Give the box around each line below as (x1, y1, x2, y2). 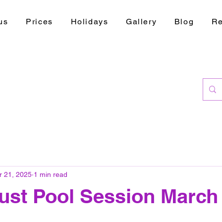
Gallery (125, 17, 157, 26)
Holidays (70, 17, 109, 26)
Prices (26, 17, 53, 26)
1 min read (34, 170, 67, 178)
